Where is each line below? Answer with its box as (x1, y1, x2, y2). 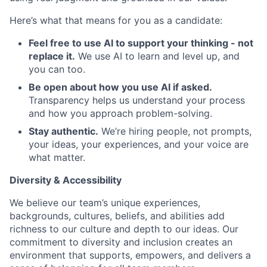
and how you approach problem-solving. (29, 107, 212, 120)
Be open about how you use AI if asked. (29, 81, 212, 94)
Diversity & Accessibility (10, 174, 122, 187)
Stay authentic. (29, 125, 98, 138)
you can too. (29, 63, 85, 76)
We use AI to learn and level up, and (75, 50, 240, 63)
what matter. (29, 151, 85, 164)
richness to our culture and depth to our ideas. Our (10, 223, 238, 235)
